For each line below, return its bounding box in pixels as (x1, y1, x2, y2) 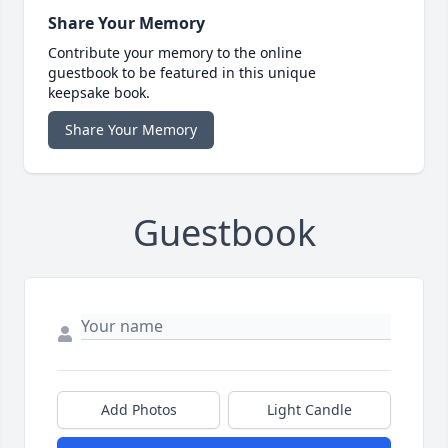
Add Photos (100, 400, 177, 420)
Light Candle (267, 400, 352, 420)
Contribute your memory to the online (48, 43, 302, 63)
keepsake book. (48, 83, 150, 103)
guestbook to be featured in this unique (48, 63, 316, 83)
